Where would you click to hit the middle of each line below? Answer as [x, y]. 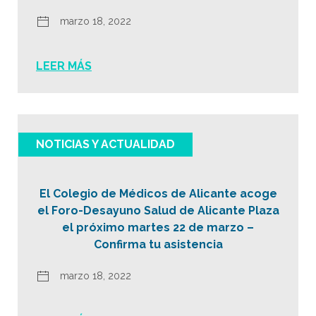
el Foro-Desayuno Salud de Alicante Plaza [158, 211]
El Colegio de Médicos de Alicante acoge [158, 194]
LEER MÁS [64, 66]
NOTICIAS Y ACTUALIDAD [105, 144]
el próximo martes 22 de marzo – [158, 227]
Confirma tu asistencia [158, 244]
